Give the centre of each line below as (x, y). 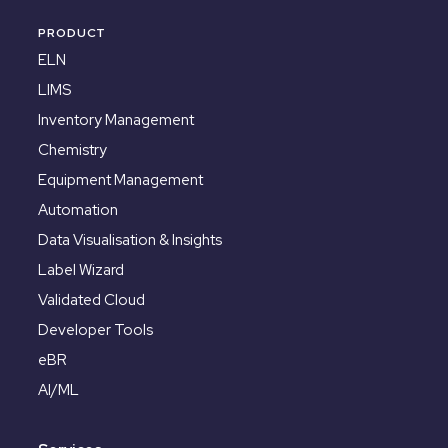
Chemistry (72, 150)
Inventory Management (116, 120)
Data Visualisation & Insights (130, 240)
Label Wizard (81, 270)
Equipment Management (120, 180)
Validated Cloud (91, 300)
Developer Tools (95, 330)
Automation (78, 210)
